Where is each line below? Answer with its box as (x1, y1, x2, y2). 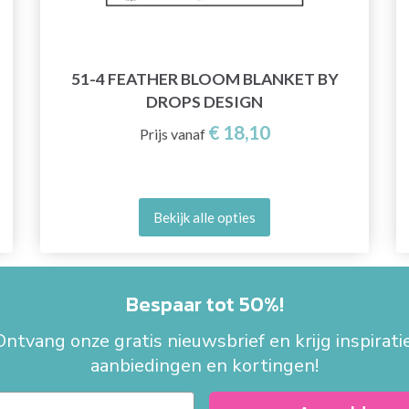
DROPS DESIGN (146, 91, 263, 111)
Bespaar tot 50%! (125, 289, 284, 320)
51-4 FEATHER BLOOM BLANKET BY (70, 68, 339, 89)
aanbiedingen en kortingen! (90, 353, 319, 378)
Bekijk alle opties (153, 208, 256, 225)
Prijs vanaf (139, 124, 205, 142)
